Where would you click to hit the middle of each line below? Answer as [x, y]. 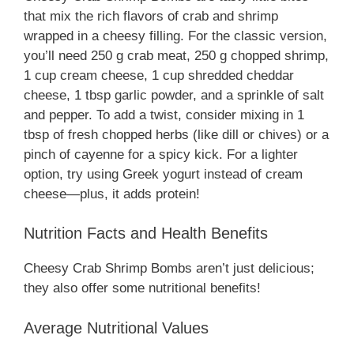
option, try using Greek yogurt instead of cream [163, 174]
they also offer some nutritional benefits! [142, 288]
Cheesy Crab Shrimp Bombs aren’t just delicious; [169, 269]
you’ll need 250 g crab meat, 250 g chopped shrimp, [176, 55]
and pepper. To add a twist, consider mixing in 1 [164, 115]
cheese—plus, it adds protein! [112, 194]
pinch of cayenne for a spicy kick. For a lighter [161, 154]
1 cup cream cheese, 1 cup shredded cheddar [159, 75]
